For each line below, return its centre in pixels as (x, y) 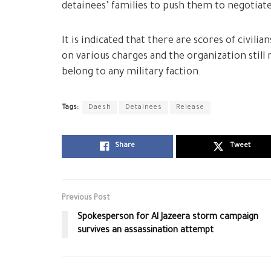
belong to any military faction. (132, 73)
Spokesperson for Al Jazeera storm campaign (168, 218)
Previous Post (86, 199)
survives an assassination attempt (145, 231)
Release (190, 107)
